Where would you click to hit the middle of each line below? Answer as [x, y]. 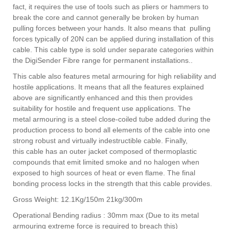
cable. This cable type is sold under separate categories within [113, 50]
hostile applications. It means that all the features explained [108, 87]
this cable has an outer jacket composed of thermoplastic [105, 151]
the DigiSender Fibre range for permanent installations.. [103, 60]
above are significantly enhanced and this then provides [103, 98]
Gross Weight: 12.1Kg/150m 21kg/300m [78, 199]
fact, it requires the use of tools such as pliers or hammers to [111, 7]
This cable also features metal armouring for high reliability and [114, 76]
